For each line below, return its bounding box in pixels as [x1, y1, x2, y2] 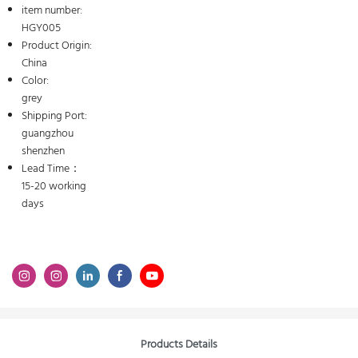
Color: [21, 72, 49, 90]
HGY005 [21, 19, 61, 38]
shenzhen [21, 142, 65, 161]
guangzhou [21, 125, 74, 143]
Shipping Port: [21, 107, 87, 125]
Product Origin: [21, 37, 92, 55]
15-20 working [21, 177, 86, 196]
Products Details [141, 335, 217, 354]
